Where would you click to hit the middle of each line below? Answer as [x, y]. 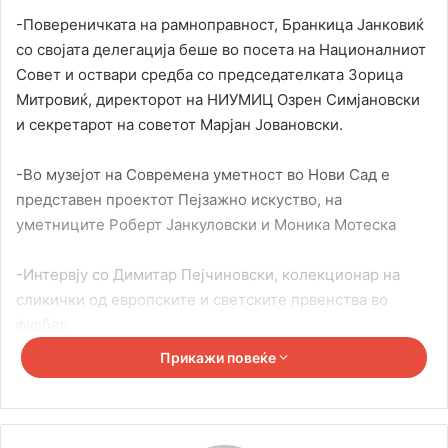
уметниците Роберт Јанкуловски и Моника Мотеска [206, 224]
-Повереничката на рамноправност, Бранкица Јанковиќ [220, 24]
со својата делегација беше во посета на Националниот [221, 49]
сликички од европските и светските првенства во [202, 299]
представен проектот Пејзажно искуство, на [179, 199]
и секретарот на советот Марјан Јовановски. [179, 124]
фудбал [42, 324]
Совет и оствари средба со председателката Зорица [209, 74]
